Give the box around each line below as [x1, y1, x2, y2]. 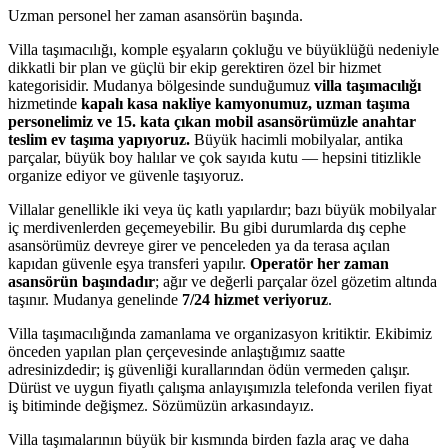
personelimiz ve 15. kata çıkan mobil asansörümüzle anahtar [8, 113, 416, 130]
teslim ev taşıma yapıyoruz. [8, 131, 190, 148]
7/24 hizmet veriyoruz [182, 291, 328, 308]
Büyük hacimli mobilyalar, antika [190, 131, 403, 148]
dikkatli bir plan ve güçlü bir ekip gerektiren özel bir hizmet [8, 59, 381, 76]
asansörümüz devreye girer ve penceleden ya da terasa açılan [8, 237, 390, 254]
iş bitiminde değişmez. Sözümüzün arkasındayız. [8, 397, 314, 414]
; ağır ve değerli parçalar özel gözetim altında [155, 273, 437, 290]
